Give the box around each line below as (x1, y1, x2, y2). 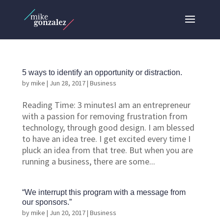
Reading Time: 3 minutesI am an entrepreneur (22, 99, 191, 110)
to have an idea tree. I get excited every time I (22, 133, 191, 144)
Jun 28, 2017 (49, 79, 85, 87)
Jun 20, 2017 (49, 208, 85, 217)
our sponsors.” (22, 198, 72, 206)
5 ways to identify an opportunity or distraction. (22, 68, 182, 77)
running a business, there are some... (22, 156, 155, 167)
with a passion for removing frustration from (22, 110, 188, 122)
